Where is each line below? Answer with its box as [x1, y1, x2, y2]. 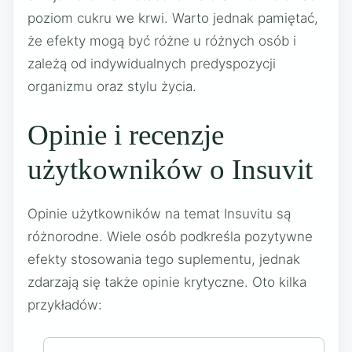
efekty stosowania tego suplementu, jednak [27, 251, 300, 267]
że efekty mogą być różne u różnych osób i [27, 32, 296, 49]
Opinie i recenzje [27, 119, 224, 151]
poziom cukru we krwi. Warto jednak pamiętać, [27, 9, 318, 26]
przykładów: [27, 297, 102, 313]
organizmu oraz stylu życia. [27, 78, 196, 94]
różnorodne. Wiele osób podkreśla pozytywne [27, 229, 313, 244]
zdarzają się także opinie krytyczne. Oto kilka [27, 274, 306, 290]
